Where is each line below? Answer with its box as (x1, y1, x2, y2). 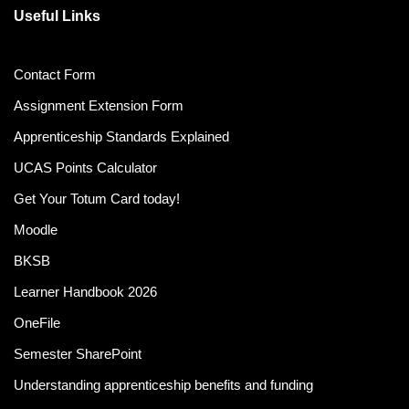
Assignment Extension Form (14, 98, 184, 113)
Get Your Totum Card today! (14, 191, 180, 206)
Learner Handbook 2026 (14, 284, 157, 299)
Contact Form (14, 67, 96, 82)
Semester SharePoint (14, 346, 142, 362)
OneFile (14, 315, 60, 330)
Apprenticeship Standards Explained (14, 129, 229, 144)
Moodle (14, 222, 58, 237)
